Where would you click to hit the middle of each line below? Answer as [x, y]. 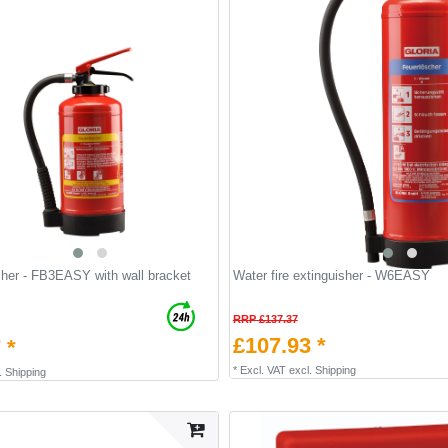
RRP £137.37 [265, 319]
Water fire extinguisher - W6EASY [331, 276]
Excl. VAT [262, 370]
